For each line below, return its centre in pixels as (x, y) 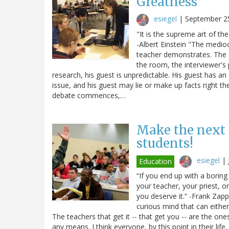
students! (165, 143)
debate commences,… (89, 95)
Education (155, 161)
